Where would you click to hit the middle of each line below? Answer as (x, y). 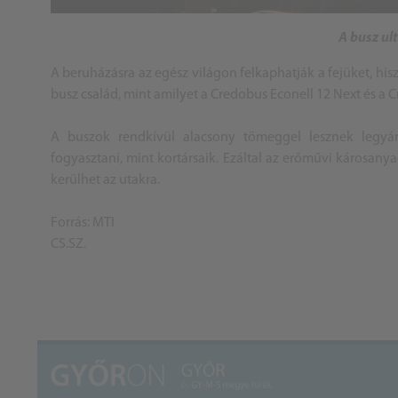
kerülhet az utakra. (107, 181)
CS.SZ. (68, 245)
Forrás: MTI (83, 223)
